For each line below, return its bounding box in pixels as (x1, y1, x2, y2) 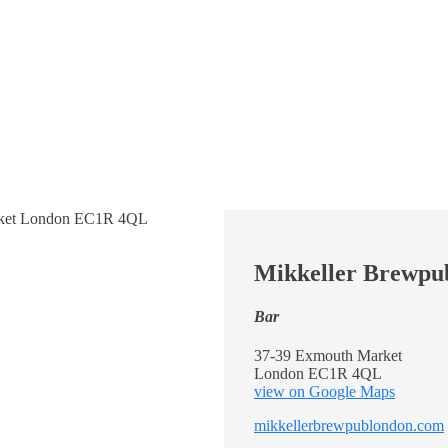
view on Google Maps (254, 383, 395, 401)
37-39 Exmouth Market (254, 347, 402, 365)
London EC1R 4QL (254, 365, 382, 383)
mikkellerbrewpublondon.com (254, 417, 444, 435)
